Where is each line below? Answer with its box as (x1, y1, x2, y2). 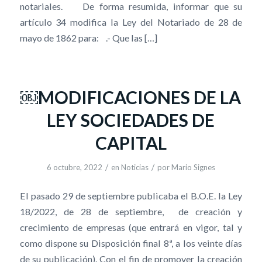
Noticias (120, 162, 149, 172)
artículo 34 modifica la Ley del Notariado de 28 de (19, 16, 243, 27)
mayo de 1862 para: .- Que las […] (19, 32, 157, 43)
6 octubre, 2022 (46, 162, 102, 172)
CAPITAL (95, 132, 167, 153)
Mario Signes (171, 162, 215, 172)
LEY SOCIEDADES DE (47, 109, 215, 130)
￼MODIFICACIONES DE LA (20, 86, 242, 108)
